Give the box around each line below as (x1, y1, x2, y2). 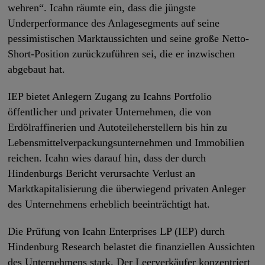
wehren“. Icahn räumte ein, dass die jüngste (8, 1, 196, 14)
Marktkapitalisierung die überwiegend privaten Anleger (8, 182, 246, 195)
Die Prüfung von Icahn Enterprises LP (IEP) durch (8, 225, 225, 237)
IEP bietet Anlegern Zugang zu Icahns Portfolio (8, 90, 212, 102)
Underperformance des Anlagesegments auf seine (8, 17, 220, 29)
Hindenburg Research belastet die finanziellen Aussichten (8, 240, 256, 253)
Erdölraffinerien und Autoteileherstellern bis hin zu (8, 121, 228, 133)
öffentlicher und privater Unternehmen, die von (8, 105, 212, 118)
